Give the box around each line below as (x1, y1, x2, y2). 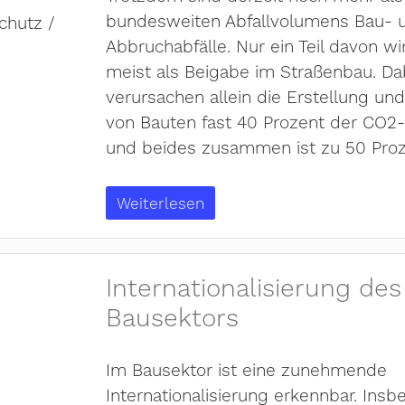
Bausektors (105, 297, 239, 335)
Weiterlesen (116, 191, 204, 214)
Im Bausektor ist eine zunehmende (105, 356, 387, 382)
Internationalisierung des (105, 268, 401, 306)
